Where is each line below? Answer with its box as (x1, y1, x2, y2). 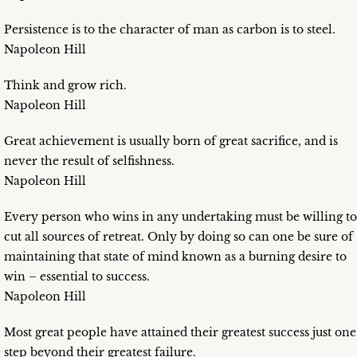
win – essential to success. (4, 269, 150, 284)
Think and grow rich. (4, 78, 127, 93)
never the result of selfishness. (4, 154, 175, 169)
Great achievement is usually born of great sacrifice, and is (4, 134, 338, 149)
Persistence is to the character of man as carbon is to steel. (4, 22, 335, 37)
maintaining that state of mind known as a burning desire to (4, 249, 347, 265)
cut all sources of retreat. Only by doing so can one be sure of (4, 229, 353, 245)
